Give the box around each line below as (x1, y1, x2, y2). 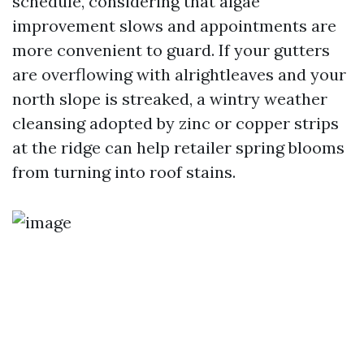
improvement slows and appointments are (12, 15, 336, 36)
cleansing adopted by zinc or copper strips (12, 113, 339, 133)
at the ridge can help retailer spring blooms (12, 137, 344, 158)
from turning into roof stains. (12, 162, 236, 182)
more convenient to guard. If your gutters (12, 40, 330, 60)
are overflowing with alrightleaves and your (12, 64, 346, 84)
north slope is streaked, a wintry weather (12, 89, 327, 109)
